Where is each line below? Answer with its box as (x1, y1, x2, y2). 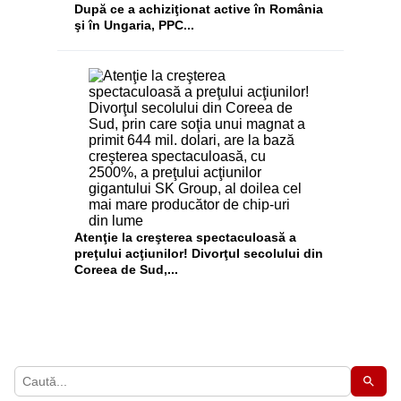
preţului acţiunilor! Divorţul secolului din (74, 246, 324, 261)
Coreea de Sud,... (74, 262, 179, 277)
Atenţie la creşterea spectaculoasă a (74, 230, 297, 245)
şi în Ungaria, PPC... (74, 17, 195, 32)
